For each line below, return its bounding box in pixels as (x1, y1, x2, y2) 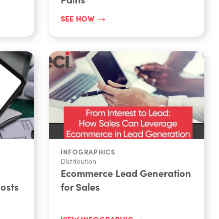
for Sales (61, 179, 100, 193)
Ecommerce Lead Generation (61, 166, 191, 179)
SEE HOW (61, 12, 94, 23)
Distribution (61, 156, 96, 166)
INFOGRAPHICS (61, 146, 115, 156)
